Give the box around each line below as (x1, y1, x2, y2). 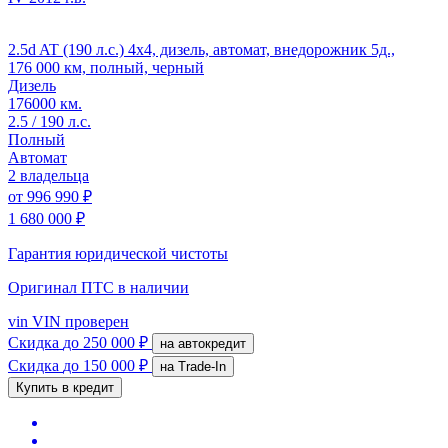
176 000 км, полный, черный (8, 58, 204, 76)
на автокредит (178, 335, 246, 351)
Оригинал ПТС (8, 278, 118, 296)
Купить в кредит (16, 379, 114, 395)
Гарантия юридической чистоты (8, 244, 228, 262)
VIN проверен (28, 312, 129, 330)
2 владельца (8, 166, 89, 184)
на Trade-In (178, 358, 226, 374)
